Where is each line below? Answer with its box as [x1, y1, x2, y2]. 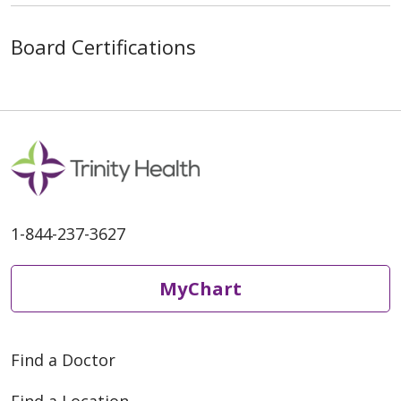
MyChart [159, 276, 242, 302]
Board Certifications [11, 33, 196, 61]
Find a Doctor [11, 348, 115, 371]
